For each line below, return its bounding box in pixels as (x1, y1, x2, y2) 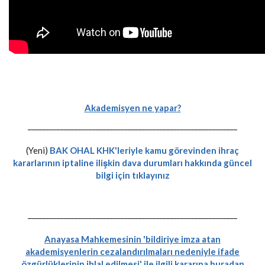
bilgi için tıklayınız (95, 170, 170, 180)
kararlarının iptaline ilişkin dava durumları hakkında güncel (13, 157, 252, 168)
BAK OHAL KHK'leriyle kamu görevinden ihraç (50, 145, 239, 156)
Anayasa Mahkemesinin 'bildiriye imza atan (44, 234, 221, 244)
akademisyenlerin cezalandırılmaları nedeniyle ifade (25, 246, 240, 257)
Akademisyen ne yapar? (84, 102, 181, 113)
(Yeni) (26, 145, 50, 156)
